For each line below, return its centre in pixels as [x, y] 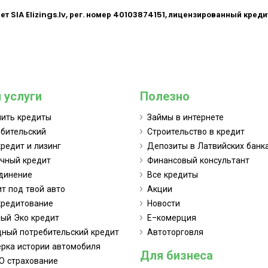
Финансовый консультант [198, 160]
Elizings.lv [46, 14]
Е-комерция [172, 217]
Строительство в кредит [196, 131]
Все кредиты [173, 174]
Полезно [165, 96]
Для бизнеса [176, 255]
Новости [164, 203]
